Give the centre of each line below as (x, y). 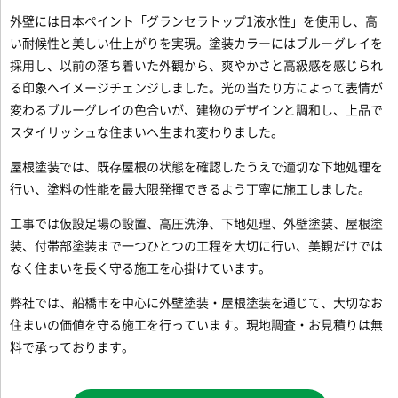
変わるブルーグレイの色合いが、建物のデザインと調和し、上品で (197, 110)
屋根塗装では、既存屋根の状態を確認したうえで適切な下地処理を (197, 167)
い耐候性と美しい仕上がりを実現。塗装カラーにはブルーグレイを (197, 44)
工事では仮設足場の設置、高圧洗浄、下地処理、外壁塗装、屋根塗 (197, 224)
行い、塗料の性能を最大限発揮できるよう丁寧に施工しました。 (191, 189)
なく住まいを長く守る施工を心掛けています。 (141, 268)
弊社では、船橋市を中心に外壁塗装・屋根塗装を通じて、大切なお (197, 303)
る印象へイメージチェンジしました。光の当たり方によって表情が (197, 88)
